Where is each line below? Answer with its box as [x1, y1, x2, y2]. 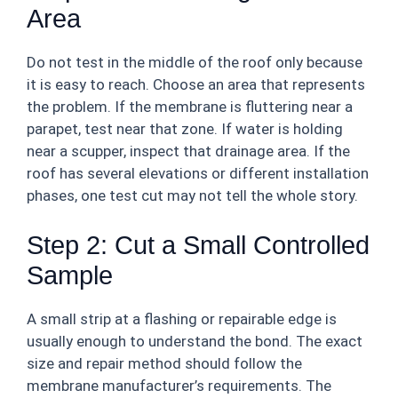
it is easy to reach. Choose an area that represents [27, 76, 365, 93]
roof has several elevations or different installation [27, 164, 369, 182]
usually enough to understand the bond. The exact [27, 331, 362, 350]
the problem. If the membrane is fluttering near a [27, 98, 353, 115]
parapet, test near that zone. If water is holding [27, 120, 343, 138]
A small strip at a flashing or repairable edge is [27, 309, 337, 328]
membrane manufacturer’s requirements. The [27, 376, 331, 394]
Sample [27, 260, 113, 290]
